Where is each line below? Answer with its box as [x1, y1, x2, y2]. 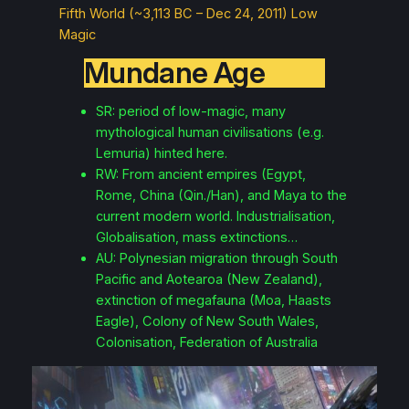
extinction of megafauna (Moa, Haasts [96, 291, 332, 309]
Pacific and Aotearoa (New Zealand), [96, 270, 323, 288]
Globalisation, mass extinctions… [96, 228, 299, 246]
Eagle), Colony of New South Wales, [96, 312, 320, 330]
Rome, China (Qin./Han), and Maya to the [96, 186, 348, 204]
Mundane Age [84, 55, 265, 91]
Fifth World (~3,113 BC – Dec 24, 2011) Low [59, 5, 319, 22]
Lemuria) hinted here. [96, 144, 228, 162]
